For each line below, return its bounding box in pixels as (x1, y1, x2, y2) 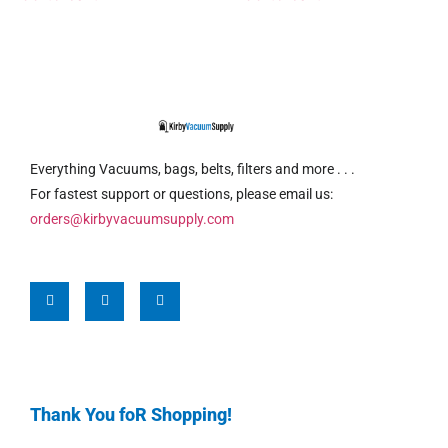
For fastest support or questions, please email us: (30, 185, 333, 202)
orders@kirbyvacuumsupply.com (30, 210, 234, 227)
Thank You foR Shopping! (30, 404, 232, 426)
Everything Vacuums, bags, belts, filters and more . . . (30, 160, 355, 177)
